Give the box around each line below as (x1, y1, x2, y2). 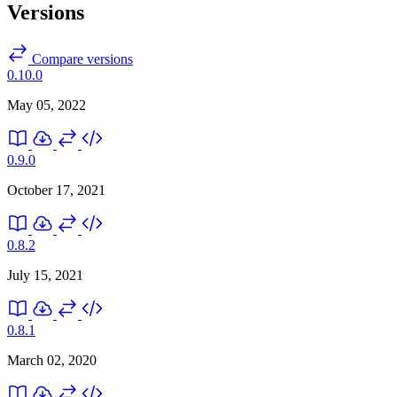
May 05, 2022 (7, 97, 86, 113)
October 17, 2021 (7, 182, 105, 198)
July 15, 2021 (7, 267, 83, 283)
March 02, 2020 (7, 352, 97, 368)
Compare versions (28, 51, 133, 66)
